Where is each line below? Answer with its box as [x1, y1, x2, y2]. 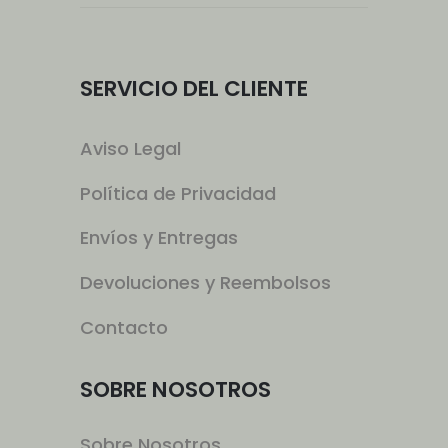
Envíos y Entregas [80, 225, 238, 251]
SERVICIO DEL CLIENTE [80, 72, 308, 104]
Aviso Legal [80, 136, 181, 162]
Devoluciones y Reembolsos [80, 269, 331, 295]
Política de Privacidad [80, 180, 276, 206]
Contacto [80, 314, 168, 340]
